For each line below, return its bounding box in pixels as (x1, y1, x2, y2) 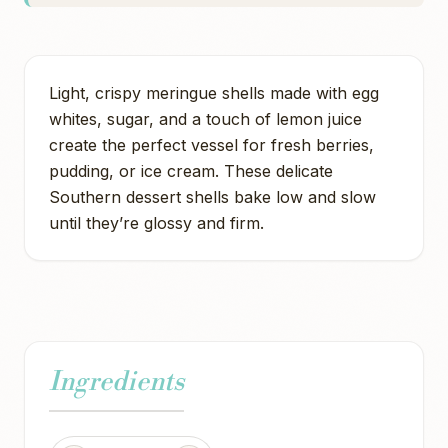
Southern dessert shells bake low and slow (49, 187, 376, 207)
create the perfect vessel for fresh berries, (49, 135, 374, 155)
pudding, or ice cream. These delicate (49, 161, 333, 181)
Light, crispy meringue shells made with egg (49, 83, 379, 103)
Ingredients (49, 366, 184, 398)
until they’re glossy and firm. (49, 213, 264, 233)
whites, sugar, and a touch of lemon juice (49, 109, 362, 129)
